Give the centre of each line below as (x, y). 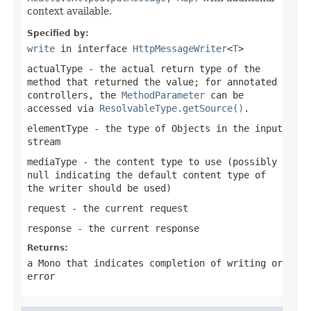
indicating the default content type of (158, 175)
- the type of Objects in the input (185, 128)
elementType (58, 128)
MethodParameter (163, 95)
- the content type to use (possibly (177, 161)
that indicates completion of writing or (171, 263)
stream (44, 141)
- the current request (127, 208)
